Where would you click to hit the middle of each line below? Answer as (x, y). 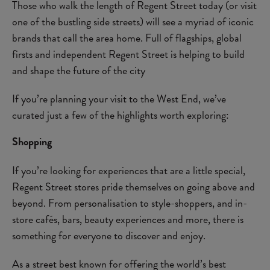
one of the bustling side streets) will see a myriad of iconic (133, 21)
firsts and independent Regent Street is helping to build (128, 54)
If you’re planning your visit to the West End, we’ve (119, 99)
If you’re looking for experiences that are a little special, (129, 170)
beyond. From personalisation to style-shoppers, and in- (130, 203)
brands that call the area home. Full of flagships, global (127, 38)
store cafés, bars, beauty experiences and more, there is (128, 219)
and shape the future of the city (79, 70)
